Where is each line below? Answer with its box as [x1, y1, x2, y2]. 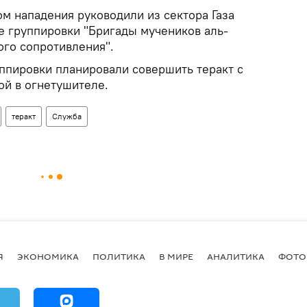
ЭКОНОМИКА [17, 250, 79, 263]
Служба [52, 110, 82, 121]
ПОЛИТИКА [93, 250, 145, 263]
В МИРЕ [159, 250, 193, 263]
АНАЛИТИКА [207, 250, 265, 263]
